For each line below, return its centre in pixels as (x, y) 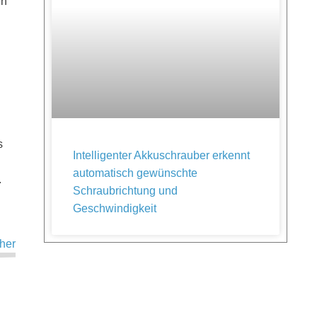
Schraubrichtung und (125, 191)
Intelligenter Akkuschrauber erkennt (161, 155)
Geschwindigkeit (115, 208)
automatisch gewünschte (135, 173)
